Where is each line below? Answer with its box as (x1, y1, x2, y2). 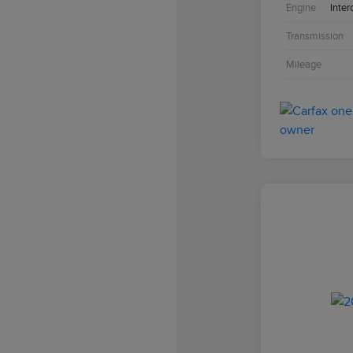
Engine (285, 2, 316, 14)
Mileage (285, 58, 321, 71)
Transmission (285, 30, 344, 43)
